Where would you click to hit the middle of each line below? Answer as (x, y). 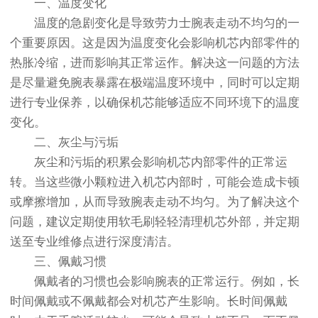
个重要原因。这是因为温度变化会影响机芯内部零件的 (155, 43)
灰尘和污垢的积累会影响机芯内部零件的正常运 (149, 163)
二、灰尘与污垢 (64, 143)
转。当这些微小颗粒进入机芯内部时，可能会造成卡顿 (155, 182)
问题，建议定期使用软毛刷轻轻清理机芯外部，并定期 (155, 222)
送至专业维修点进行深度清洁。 (94, 242)
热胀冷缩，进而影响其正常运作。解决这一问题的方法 (155, 63)
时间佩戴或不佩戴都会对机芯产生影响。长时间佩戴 (149, 302)
